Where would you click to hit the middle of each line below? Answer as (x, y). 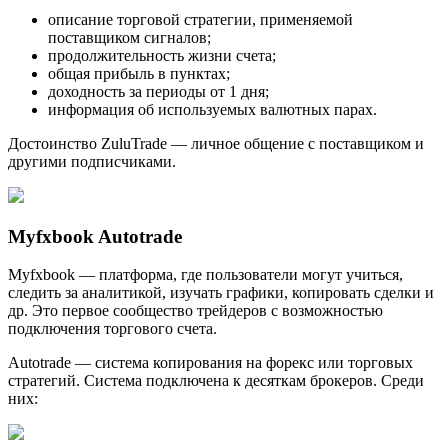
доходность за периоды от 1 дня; (158, 91)
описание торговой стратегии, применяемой (200, 19)
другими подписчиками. (92, 161)
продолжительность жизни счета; (162, 55)
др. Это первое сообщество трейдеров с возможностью (195, 311)
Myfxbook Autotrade (95, 236)
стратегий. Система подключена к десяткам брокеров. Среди (216, 381)
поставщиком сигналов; (129, 37)
